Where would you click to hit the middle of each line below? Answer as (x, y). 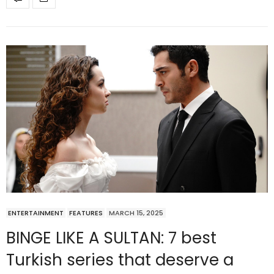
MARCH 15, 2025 (136, 213)
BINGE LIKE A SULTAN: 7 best (111, 238)
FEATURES (86, 213)
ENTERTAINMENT (36, 213)
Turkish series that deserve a (120, 260)
